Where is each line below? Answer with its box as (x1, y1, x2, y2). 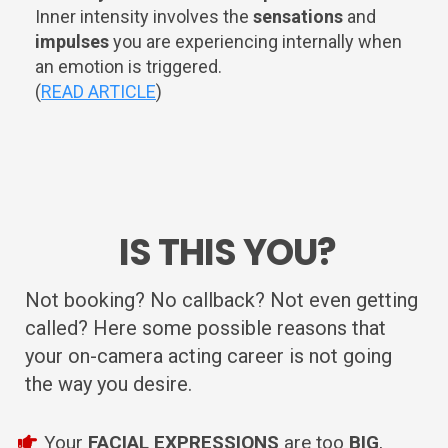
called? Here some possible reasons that (25, 315, 386, 340)
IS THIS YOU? (112, 226, 336, 278)
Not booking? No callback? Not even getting (25, 287, 418, 312)
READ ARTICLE (41, 80, 156, 102)
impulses (35, 30, 109, 52)
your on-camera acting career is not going (25, 343, 392, 368)
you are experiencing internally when (109, 30, 402, 52)
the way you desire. (25, 371, 192, 396)
